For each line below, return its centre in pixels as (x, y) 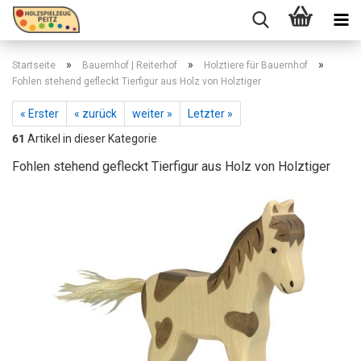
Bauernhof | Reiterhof (130, 65)
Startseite (34, 65)
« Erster (39, 114)
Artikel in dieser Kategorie (91, 139)
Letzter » (210, 114)
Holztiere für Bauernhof (256, 65)
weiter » (152, 114)
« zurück (95, 114)
